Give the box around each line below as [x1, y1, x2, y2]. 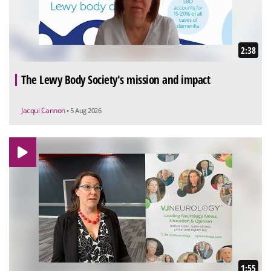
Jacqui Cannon [21, 105, 67, 116]
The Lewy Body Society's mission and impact [21, 71, 210, 88]
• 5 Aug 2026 [67, 105, 101, 115]
